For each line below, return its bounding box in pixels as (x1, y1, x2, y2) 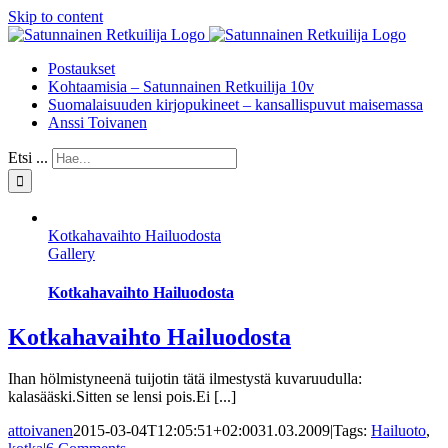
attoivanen (8, 422, 73, 440)
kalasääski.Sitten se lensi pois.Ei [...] (8, 388, 236, 406)
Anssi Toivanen (48, 114, 147, 131)
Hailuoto (371, 422, 426, 440)
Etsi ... (8, 149, 48, 166)
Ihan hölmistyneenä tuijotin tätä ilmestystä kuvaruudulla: (8, 370, 362, 388)
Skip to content (8, 8, 103, 25)
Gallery (48, 245, 95, 262)
